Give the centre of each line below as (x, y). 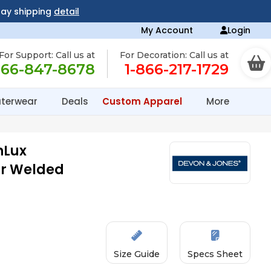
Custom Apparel (143, 101)
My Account (167, 30)
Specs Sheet (215, 254)
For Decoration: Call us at (174, 55)
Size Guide (137, 254)
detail (66, 11)
